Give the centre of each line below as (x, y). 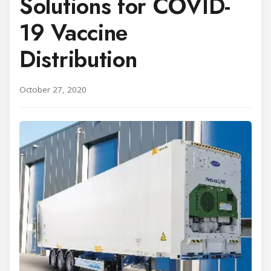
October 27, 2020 (53, 89)
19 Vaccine (73, 32)
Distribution (78, 59)
